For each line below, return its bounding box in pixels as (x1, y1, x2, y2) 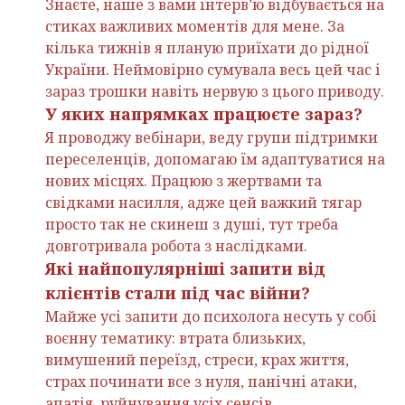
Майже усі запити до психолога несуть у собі (45, 306, 377, 327)
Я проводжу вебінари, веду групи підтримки (45, 127, 378, 148)
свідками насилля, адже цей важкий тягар (45, 193, 362, 213)
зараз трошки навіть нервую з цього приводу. (45, 81, 384, 102)
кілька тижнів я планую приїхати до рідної (45, 38, 369, 59)
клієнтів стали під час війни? (45, 282, 310, 305)
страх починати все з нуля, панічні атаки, (45, 372, 357, 392)
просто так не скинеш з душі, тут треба (45, 214, 338, 235)
